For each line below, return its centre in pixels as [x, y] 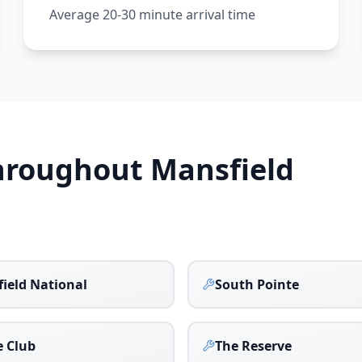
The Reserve [253, 346]
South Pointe [257, 284]
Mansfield [222, 169]
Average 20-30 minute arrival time [153, 15]
